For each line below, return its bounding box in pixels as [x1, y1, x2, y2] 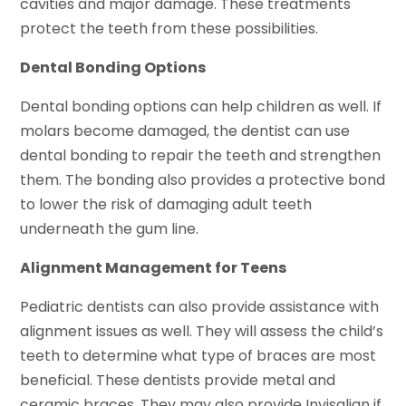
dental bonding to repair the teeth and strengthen [20, 144, 382, 166]
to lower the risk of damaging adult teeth [20, 193, 313, 215]
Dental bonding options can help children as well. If [20, 95, 382, 117]
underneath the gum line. [20, 217, 199, 239]
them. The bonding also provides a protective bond [20, 169, 386, 190]
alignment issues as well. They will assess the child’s [20, 320, 384, 342]
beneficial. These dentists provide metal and [20, 369, 336, 391]
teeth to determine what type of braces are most [20, 344, 377, 366]
